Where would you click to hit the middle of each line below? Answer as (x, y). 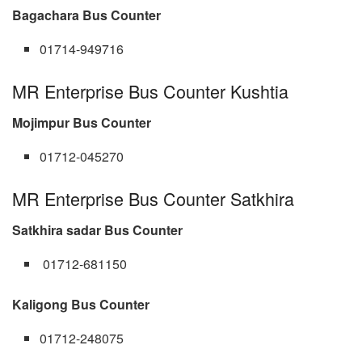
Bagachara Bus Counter (86, 15)
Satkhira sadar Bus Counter (97, 229)
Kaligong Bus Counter (81, 304)
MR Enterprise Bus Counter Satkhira (153, 198)
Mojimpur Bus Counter (82, 122)
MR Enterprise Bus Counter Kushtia (150, 91)
